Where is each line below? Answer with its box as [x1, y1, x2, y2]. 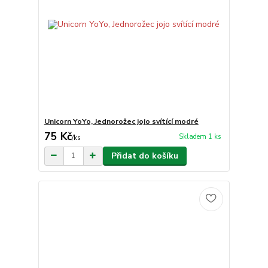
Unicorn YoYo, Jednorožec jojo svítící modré [44, 116, 199, 126]
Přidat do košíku [111, 150, 178, 162]
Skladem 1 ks [178, 132, 221, 142]
